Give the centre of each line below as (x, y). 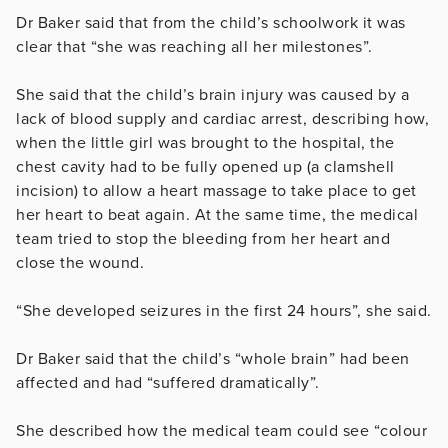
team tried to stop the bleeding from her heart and (203, 238)
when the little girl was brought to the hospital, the (205, 142)
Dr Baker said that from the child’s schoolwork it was (211, 22)
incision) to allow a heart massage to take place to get (216, 190)
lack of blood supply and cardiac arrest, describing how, (222, 118)
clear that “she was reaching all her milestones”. (196, 46)
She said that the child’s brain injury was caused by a (212, 94)
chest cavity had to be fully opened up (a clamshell (205, 166)
